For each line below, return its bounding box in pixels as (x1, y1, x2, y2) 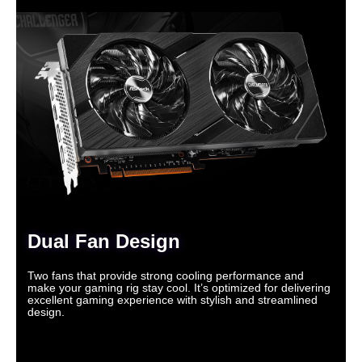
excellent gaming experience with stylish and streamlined (27, 293, 318, 306)
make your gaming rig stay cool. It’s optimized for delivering (27, 281, 330, 294)
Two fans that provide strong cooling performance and (27, 269, 304, 282)
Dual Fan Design (27, 230, 180, 253)
